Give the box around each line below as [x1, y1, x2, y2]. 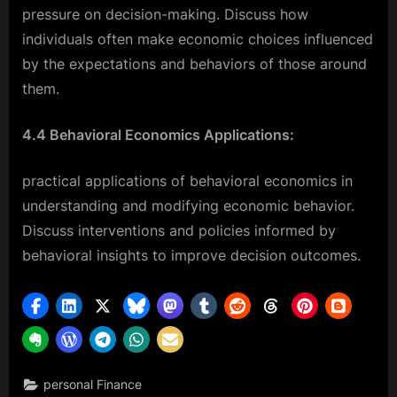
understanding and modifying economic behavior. [22, 196, 354, 214]
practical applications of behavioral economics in [22, 171, 353, 190]
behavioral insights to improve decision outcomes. [22, 245, 361, 264]
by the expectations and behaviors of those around [22, 54, 367, 73]
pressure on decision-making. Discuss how [22, 4, 308, 23]
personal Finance [43, 378, 143, 392]
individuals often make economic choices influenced [22, 29, 373, 48]
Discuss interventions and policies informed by [22, 221, 336, 239]
